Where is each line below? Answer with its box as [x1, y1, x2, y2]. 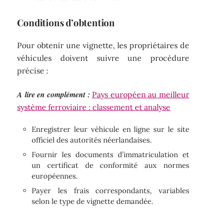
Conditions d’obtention [17, 16, 115, 29]
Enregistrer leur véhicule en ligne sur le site [32, 125, 189, 134]
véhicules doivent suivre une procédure [17, 53, 189, 63]
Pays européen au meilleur [92, 89, 189, 99]
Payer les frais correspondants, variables [32, 186, 189, 196]
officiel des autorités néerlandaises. [32, 135, 152, 145]
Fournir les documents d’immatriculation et [32, 150, 189, 160]
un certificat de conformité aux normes [32, 161, 189, 170]
